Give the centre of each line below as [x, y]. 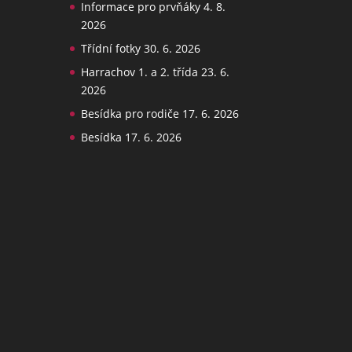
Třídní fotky [111, 49]
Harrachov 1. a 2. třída [140, 72]
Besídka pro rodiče [130, 114]
